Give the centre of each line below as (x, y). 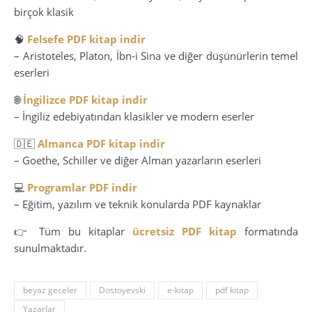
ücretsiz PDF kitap (185, 231)
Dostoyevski (122, 290)
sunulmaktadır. (50, 248)
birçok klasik (44, 11)
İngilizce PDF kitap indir (85, 99)
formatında (267, 231)
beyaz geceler (50, 290)
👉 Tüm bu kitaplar (73, 231)
